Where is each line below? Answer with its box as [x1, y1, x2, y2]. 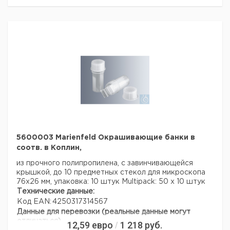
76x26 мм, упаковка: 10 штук [16, 179, 122, 185]
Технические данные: [17, 188, 94, 195]
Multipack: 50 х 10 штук [122, 179, 205, 185]
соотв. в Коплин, [16, 145, 82, 151]
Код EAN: [17, 199, 51, 205]
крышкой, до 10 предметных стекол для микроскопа [16, 169, 205, 176]
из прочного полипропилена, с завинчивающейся [16, 160, 193, 166]
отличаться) [17, 218, 61, 224]
